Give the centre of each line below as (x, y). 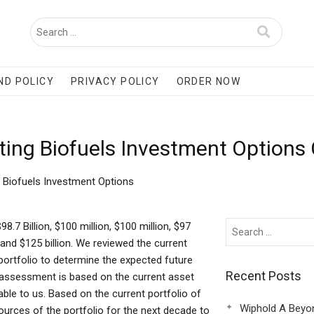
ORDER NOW (209, 81)
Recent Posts (263, 276)
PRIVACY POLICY (115, 81)
